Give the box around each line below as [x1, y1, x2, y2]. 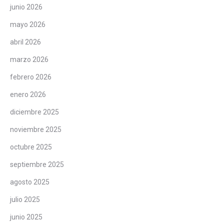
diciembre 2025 [10, 107, 59, 116]
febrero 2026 [10, 72, 51, 81]
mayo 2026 [10, 20, 45, 28]
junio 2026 [10, 2, 42, 11]
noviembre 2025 [10, 125, 61, 133]
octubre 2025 [10, 142, 52, 151]
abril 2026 [10, 37, 41, 46]
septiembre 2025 [10, 160, 64, 168]
